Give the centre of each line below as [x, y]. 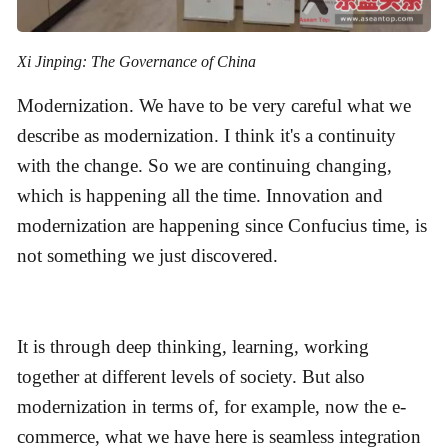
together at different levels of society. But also [191, 377]
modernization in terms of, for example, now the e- [211, 407]
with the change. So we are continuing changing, [204, 166]
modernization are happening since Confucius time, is [222, 226]
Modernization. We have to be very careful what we [214, 106]
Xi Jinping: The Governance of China [138, 62]
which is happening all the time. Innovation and [200, 196]
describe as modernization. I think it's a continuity [206, 136]
